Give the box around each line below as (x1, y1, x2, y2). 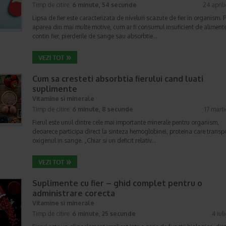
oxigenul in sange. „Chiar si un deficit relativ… (32, 137, 156, 144)
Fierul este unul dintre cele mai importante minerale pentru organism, (32, 119, 219, 126)
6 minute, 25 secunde (72, 210, 136, 217)
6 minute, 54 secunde (72, 1, 137, 9)
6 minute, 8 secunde (72, 105, 133, 113)
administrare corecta (32, 188, 115, 198)
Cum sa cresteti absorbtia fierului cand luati (32, 74, 203, 84)
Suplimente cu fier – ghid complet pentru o (32, 178, 202, 188)
